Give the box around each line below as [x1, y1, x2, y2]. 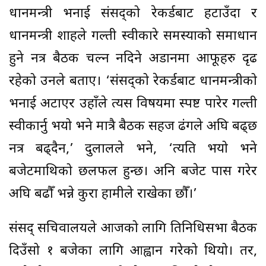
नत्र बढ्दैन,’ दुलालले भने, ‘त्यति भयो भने [9, 140, 257, 158]
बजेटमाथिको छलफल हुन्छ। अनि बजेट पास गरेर [9, 163, 257, 180]
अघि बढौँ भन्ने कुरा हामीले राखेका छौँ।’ [9, 185, 197, 203]
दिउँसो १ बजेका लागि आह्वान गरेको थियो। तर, [9, 242, 257, 260]
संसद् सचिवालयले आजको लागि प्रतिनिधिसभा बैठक [9, 220, 257, 237]
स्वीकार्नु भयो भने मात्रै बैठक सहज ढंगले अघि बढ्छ [9, 118, 257, 135]
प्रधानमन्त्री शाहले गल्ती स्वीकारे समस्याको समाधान [9, 27, 257, 45]
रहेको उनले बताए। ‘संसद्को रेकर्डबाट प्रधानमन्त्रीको [9, 72, 257, 90]
